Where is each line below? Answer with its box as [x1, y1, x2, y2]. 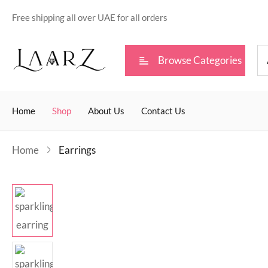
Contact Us [141, 105, 185, 116]
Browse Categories [157, 54, 242, 66]
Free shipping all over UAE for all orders [12, 11, 167, 23]
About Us [88, 105, 124, 116]
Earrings [59, 144, 96, 156]
